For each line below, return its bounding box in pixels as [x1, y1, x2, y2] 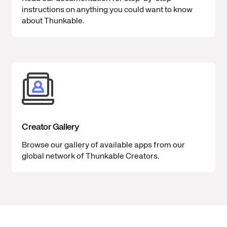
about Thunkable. [22, 17, 85, 26]
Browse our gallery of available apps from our [22, 141, 185, 150]
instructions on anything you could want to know [22, 6, 193, 15]
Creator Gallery [22, 123, 80, 132]
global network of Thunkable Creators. [22, 153, 160, 161]
